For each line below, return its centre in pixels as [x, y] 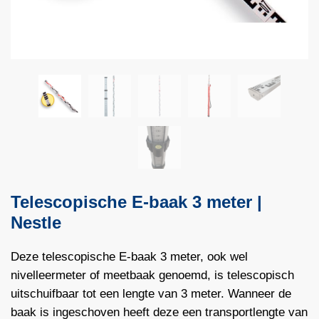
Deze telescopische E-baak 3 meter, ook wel [129, 256]
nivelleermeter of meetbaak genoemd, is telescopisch [152, 275]
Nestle [36, 222]
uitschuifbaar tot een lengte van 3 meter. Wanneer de [151, 293]
